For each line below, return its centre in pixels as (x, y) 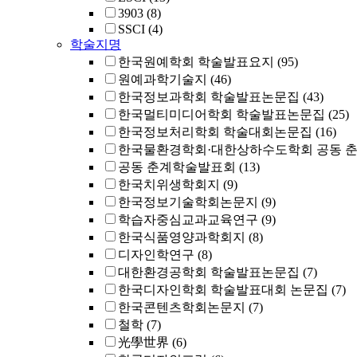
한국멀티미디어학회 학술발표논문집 (222, 114)
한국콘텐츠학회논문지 (182, 307)
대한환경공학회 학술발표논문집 (209, 272)
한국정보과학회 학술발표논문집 (209, 97)
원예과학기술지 (163, 79)
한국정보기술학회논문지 (188, 202)
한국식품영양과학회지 (182, 237)
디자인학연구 (156, 255)
